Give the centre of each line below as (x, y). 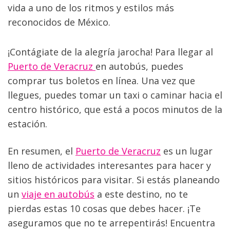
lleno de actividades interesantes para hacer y (109, 166)
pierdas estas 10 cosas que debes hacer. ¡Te (104, 209)
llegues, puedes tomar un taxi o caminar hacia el (115, 95)
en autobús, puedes (139, 66)
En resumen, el (42, 151)
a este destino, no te (141, 194)
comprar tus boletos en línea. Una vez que (101, 81)
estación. (27, 124)
